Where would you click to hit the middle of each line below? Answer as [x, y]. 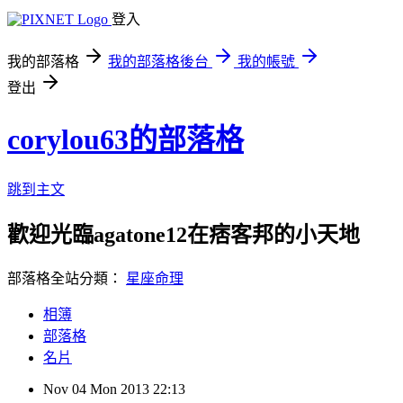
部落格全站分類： [67, 278]
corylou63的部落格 [125, 140]
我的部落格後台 [158, 62]
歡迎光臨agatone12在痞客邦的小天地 [184, 234]
